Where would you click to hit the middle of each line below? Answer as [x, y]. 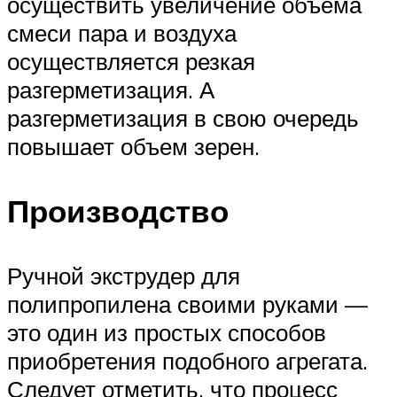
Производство [118, 211]
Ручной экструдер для [124, 276]
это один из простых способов [167, 333]
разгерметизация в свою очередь [183, 117]
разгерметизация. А [111, 89]
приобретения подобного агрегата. [187, 361]
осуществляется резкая [131, 61]
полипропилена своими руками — [187, 304]
